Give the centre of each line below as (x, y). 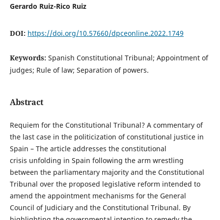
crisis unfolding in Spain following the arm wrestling (96, 161)
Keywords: (29, 57)
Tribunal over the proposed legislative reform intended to (105, 184)
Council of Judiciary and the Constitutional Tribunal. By (100, 208)
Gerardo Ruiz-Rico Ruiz (48, 6)
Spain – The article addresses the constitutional (88, 149)
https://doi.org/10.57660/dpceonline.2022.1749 (105, 33)
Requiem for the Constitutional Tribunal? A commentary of (106, 125)
